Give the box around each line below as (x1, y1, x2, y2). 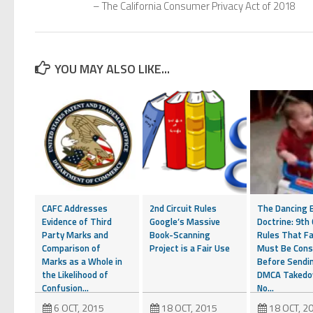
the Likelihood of (42, 267, 108, 282)
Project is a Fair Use (150, 240, 230, 255)
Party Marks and (42, 227, 108, 242)
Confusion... (42, 280, 89, 295)
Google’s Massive (150, 214, 220, 228)
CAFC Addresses (42, 201, 108, 215)
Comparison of (42, 240, 101, 255)
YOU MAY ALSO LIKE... (54, 59, 170, 78)
